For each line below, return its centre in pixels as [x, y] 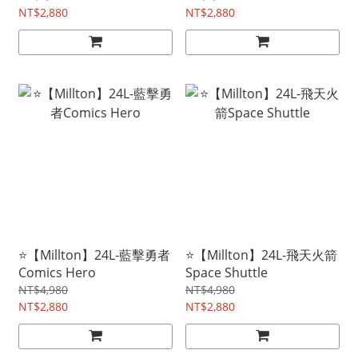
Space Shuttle [227, 273]
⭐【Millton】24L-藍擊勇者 [94, 255]
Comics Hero [57, 273]
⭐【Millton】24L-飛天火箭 [261, 255]
